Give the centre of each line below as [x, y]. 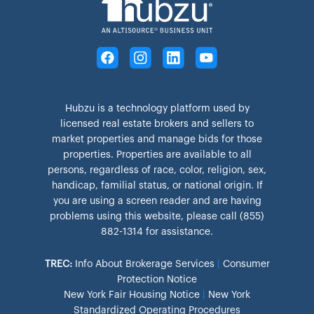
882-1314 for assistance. [157, 232]
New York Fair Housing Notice [132, 295]
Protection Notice [157, 280]
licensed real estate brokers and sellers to [157, 124]
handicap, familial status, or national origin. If [157, 186]
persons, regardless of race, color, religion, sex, [157, 171]
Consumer [246, 265]
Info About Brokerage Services [144, 265]
